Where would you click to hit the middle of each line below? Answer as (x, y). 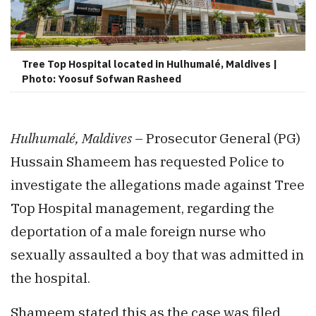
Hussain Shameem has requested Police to (147, 162)
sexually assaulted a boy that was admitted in (157, 255)
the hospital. (50, 278)
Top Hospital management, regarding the (142, 208)
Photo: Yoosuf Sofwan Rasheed (102, 79)
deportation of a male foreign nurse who (138, 231)
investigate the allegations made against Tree (158, 185)
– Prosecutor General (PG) (216, 138)
